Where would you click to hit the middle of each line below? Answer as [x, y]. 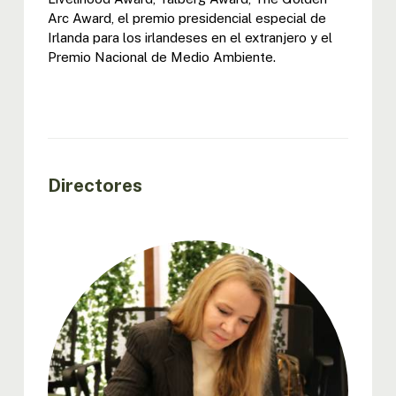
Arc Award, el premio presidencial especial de [187, 18]
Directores [95, 185]
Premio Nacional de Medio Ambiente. [161, 57]
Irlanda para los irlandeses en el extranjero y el [190, 37]
